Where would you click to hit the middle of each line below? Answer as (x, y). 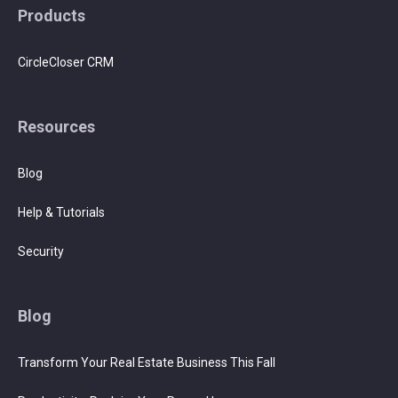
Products (52, 15)
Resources (56, 126)
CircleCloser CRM (66, 62)
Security (41, 251)
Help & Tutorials (61, 212)
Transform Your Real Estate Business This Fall (147, 362)
